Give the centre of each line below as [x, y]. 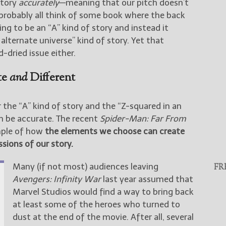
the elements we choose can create [115, 131]
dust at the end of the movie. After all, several [103, 217]
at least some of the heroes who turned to [96, 204]
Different [51, 78]
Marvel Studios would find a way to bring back [103, 191]
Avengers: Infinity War [56, 179]
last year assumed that [147, 179]
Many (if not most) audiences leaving [85, 166]
